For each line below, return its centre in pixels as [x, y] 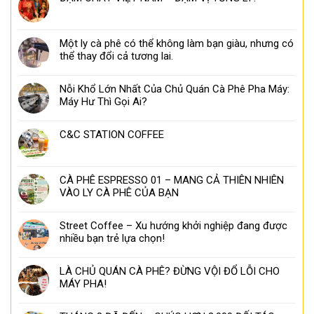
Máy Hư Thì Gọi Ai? [103, 102]
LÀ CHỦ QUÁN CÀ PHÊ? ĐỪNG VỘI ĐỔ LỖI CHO [170, 272]
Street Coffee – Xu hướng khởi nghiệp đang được [173, 226]
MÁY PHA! [83, 284]
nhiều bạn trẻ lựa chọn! [112, 239]
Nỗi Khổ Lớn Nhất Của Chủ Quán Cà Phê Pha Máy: [175, 89]
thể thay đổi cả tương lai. [116, 56]
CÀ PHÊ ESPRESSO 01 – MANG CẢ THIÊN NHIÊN [172, 180]
